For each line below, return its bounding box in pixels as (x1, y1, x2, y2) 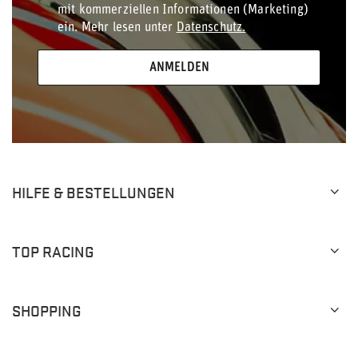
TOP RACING (12, 241, 93, 261)
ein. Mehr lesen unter (58, 22, 177, 34)
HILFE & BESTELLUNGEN (12, 181, 175, 202)
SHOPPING (12, 300, 81, 320)
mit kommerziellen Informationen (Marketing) (58, 4, 308, 17)
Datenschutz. (176, 22, 246, 34)
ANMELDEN (149, 61, 209, 74)
